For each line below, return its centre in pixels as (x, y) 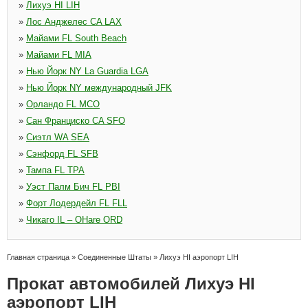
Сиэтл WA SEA (58, 137)
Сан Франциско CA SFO (76, 121)
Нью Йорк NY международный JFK (99, 88)
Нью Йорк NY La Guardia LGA (87, 71)
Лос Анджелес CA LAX (74, 22)
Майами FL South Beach (76, 38)
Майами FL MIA (59, 55)
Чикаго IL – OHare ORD (74, 220)
